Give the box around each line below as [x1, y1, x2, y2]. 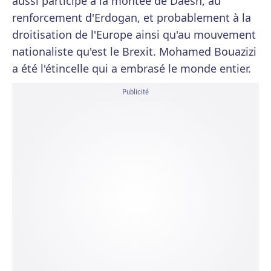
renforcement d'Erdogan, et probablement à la [12, 10, 251, 25]
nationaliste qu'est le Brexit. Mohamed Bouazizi [12, 44, 256, 59]
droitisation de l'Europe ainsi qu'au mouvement [12, 27, 256, 42]
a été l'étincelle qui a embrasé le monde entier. [12, 61, 251, 76]
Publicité [122, 87, 149, 97]
